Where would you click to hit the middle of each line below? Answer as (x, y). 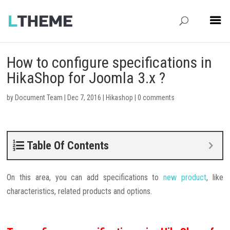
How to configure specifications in (110, 62)
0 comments (156, 98)
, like (215, 177)
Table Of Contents (68, 146)
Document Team (39, 98)
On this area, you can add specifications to (85, 177)
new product (185, 177)
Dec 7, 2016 (84, 98)
